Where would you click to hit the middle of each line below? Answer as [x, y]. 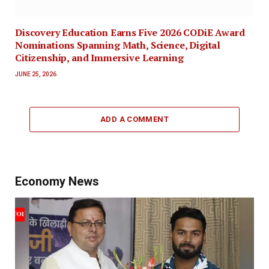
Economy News [57, 181]
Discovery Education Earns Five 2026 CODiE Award [130, 32]
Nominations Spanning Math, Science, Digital [118, 45]
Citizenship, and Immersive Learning [101, 57]
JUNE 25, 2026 [36, 74]
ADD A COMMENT [134, 119]
